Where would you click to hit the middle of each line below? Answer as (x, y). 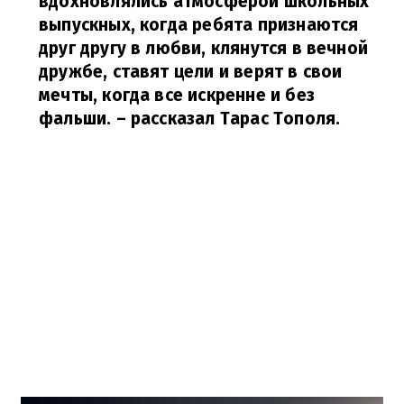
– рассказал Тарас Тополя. (226, 119)
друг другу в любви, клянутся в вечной (204, 49)
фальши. (75, 119)
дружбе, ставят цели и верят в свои (191, 72)
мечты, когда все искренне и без (177, 96)
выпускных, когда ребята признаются (199, 25)
